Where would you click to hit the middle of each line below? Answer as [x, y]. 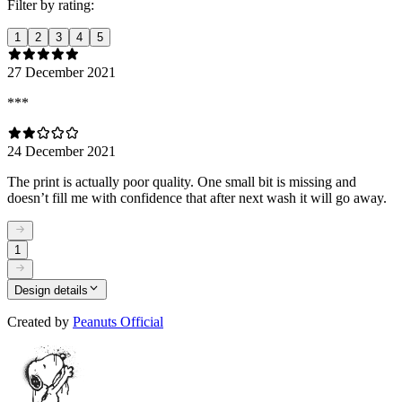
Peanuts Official [118, 321]
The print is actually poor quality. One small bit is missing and [182, 181]
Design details [51, 290]
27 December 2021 [61, 72]
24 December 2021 [61, 151]
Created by [38, 321]
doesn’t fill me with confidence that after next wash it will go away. [197, 197]
